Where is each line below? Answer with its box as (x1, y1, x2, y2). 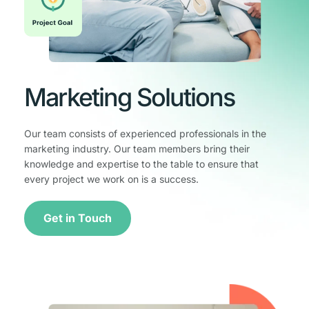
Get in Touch (43, 211, 112, 226)
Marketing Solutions (24, 82, 235, 113)
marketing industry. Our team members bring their (24, 143, 250, 155)
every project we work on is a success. (24, 173, 199, 186)
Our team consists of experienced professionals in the (24, 128, 266, 140)
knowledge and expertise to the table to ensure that (24, 158, 259, 170)
